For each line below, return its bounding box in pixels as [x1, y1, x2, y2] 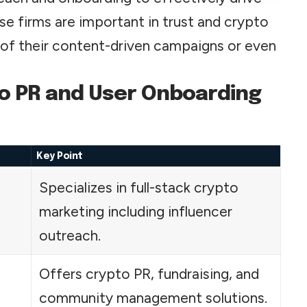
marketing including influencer [38, 202, 232, 220]
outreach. [38, 226, 101, 244]
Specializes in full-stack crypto [38, 178, 238, 196]
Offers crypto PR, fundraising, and [38, 265, 259, 282]
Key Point [36, 151, 83, 161]
